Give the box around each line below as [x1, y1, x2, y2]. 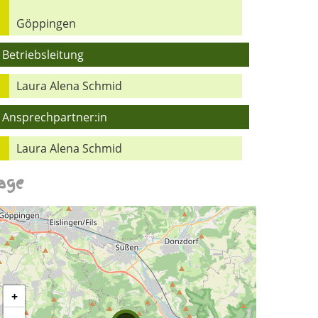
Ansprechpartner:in [2, 109, 108, 126]
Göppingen [16, 16, 77, 32]
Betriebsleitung [2, 47, 84, 63]
